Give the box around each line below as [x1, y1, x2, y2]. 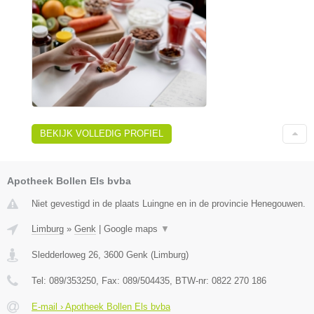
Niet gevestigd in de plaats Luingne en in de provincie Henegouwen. [32, 198, 306, 210]
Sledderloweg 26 [32, 250, 98, 261]
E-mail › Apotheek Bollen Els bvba [32, 301, 170, 313]
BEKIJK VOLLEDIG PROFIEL [40, 128, 163, 139]
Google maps [104, 224, 161, 235]
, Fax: [96, 275, 123, 287]
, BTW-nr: [170, 275, 212, 287]
